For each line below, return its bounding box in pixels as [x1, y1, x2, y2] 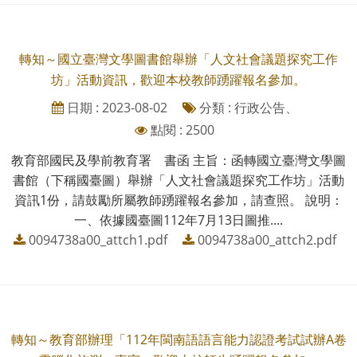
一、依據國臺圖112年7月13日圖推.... [74, 210, 283, 229]
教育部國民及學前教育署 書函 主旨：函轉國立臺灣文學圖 [11, 151, 346, 169]
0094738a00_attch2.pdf [197, 230, 336, 249]
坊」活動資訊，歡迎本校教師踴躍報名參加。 [51, 70, 306, 88]
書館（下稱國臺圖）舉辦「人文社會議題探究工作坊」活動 [13, 171, 344, 189]
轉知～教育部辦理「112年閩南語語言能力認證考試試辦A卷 [10, 330, 347, 348]
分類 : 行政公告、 [195, 98, 298, 116]
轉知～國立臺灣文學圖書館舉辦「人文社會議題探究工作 [19, 49, 338, 68]
